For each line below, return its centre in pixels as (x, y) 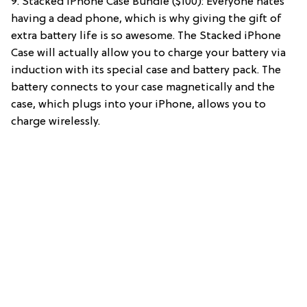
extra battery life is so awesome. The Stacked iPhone (146, 36)
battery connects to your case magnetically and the (143, 87)
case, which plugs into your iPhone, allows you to (138, 105)
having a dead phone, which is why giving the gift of (146, 19)
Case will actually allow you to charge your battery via (148, 53)
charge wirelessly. (56, 122)
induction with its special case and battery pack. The (146, 70)
